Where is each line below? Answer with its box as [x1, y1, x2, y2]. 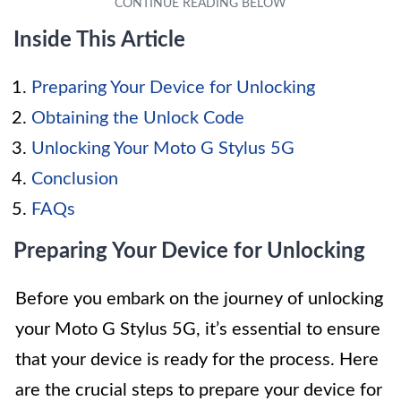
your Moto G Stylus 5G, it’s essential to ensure [15, 320, 380, 338]
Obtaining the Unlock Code [31, 108, 244, 127]
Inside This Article [13, 29, 185, 51]
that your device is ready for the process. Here [15, 350, 379, 369]
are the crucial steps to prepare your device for [15, 380, 382, 399]
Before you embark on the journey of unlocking [15, 289, 383, 308]
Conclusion [31, 169, 118, 188]
